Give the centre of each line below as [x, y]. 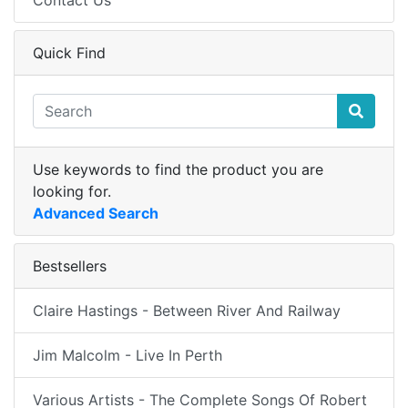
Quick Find [69, 53]
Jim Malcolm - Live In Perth [127, 355]
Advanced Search [96, 213]
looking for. [72, 191]
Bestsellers [70, 266]
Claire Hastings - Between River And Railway [187, 311]
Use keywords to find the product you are [178, 169]
